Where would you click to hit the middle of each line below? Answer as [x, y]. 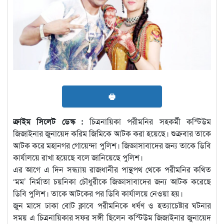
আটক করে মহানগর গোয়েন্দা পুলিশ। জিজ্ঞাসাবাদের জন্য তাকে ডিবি [112, 145]
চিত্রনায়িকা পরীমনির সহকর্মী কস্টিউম [147, 121]
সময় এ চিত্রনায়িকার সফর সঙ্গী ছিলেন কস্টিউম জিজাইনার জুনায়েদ [112, 217]
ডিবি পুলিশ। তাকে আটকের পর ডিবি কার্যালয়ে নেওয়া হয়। [98, 193]
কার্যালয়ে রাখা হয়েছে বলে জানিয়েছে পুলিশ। [78, 157]
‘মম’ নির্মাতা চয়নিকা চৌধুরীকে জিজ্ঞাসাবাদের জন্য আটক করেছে [112, 181]
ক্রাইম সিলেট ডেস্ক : [48, 121]
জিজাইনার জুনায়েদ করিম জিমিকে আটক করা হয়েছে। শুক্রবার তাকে [112, 133]
